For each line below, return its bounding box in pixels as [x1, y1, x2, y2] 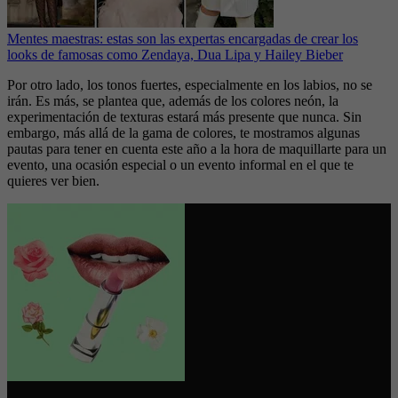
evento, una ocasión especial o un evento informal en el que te [7, 156, 354, 172]
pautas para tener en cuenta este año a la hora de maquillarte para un [7, 140, 386, 156]
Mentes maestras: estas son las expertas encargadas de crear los [7, 30, 358, 46]
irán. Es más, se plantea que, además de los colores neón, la [7, 92, 338, 108]
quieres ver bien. [7, 172, 99, 188]
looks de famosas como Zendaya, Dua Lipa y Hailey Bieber [7, 46, 343, 62]
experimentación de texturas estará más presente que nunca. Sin [7, 108, 362, 124]
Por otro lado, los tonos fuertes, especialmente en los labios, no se [7, 76, 372, 92]
